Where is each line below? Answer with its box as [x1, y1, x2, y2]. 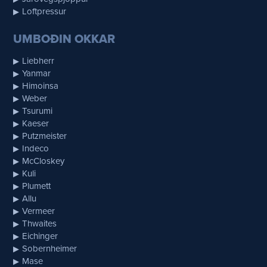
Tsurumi [22, 104, 53, 117]
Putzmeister [22, 129, 67, 142]
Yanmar [22, 66, 51, 79]
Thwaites [22, 216, 57, 229]
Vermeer [22, 204, 55, 217]
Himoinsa [22, 79, 59, 92]
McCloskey [22, 154, 65, 167]
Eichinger [22, 229, 58, 242]
